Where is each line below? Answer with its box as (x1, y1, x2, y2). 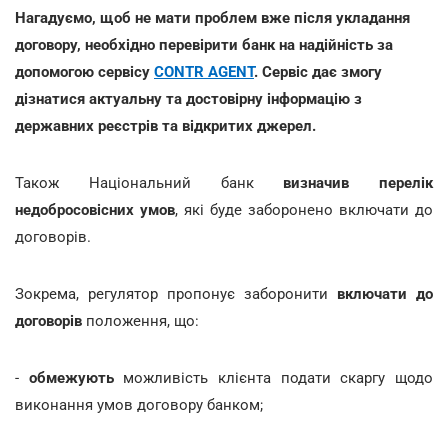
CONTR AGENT (154, 62, 254, 81)
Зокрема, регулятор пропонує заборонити (15, 284, 337, 303)
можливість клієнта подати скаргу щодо (113, 368, 434, 387)
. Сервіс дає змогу (254, 62, 382, 81)
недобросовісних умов (15, 200, 175, 219)
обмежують (28, 368, 114, 387)
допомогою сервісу (15, 62, 154, 81)
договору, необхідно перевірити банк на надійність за (15, 35, 393, 54)
